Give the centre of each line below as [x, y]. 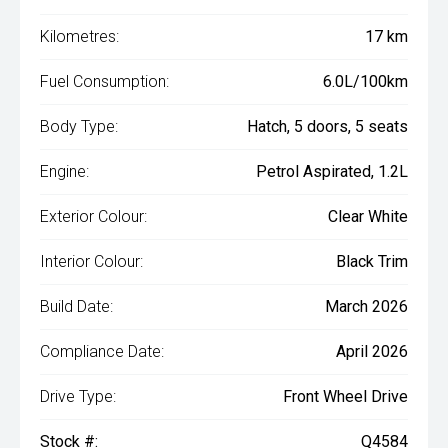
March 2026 [366, 307]
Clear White [368, 217]
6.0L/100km [365, 82]
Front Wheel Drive [345, 397]
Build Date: [76, 307]
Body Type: [79, 127]
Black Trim [372, 262]
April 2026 [372, 352]
